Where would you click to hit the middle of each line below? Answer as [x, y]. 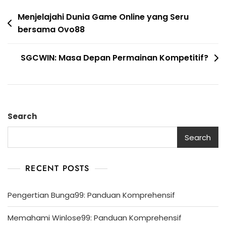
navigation [32, 33]
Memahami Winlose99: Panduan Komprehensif [95, 218]
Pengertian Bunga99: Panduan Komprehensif [91, 195]
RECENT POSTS [58, 168]
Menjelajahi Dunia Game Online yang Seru [103, 17]
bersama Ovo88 [51, 30]
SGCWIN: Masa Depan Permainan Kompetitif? [115, 58]
